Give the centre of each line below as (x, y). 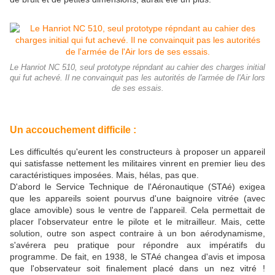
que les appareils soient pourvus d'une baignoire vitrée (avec (137, 199)
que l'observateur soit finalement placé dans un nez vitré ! (137, 269)
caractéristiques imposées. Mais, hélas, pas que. (104, 175)
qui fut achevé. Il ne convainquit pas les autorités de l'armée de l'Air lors (137, 78)
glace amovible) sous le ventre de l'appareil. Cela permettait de (137, 210)
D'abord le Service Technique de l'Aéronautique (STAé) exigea (137, 187)
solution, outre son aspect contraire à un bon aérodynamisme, (137, 234)
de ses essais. (137, 89)
